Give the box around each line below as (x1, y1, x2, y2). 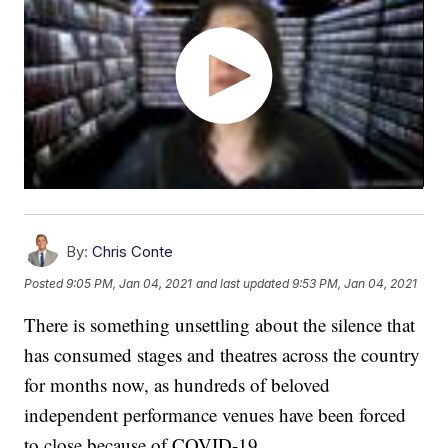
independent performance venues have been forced (24, 402, 407, 428)
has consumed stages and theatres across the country (24, 342, 421, 368)
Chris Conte (92, 242, 174, 262)
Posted (24, 275, 67, 291)
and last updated (196, 275, 290, 291)
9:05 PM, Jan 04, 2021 (66, 275, 193, 291)
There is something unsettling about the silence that (24, 312, 416, 338)
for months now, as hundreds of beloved (24, 372, 331, 398)
